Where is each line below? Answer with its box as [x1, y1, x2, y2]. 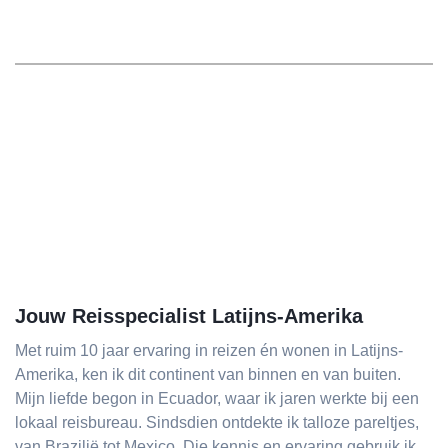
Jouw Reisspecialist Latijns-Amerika [15, 305, 363, 327]
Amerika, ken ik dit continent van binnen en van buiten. [15, 366, 401, 383]
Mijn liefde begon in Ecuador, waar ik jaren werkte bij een [15, 390, 419, 407]
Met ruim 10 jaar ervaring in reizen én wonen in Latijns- [15, 342, 403, 359]
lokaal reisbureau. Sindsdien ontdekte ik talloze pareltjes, [15, 414, 419, 431]
